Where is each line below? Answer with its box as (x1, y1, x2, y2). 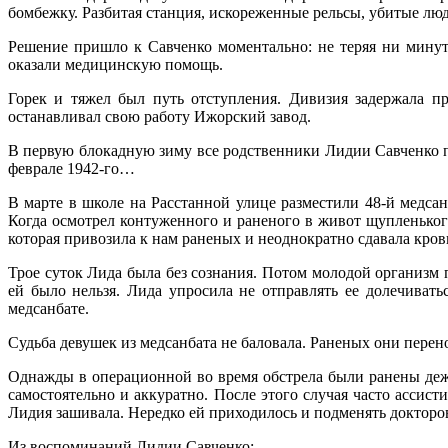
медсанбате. (8, 300, 93, 318)
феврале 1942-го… (8, 160, 135, 178)
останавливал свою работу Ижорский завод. (8, 108, 315, 126)
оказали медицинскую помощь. (8, 56, 227, 74)
